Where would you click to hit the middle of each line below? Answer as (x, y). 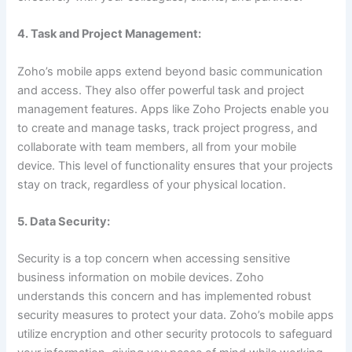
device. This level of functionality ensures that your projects (176, 165)
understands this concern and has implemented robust (165, 297)
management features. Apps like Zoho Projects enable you (173, 109)
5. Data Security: (64, 222)
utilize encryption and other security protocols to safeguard (175, 334)
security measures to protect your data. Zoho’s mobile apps (176, 315)
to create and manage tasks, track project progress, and (168, 128)
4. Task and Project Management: (110, 34)
